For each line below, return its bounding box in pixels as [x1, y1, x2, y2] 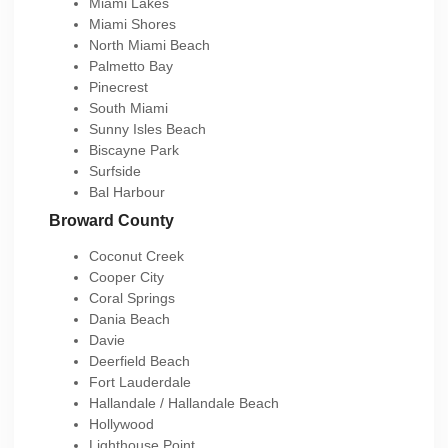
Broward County [49, 212, 174, 230]
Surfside [89, 163, 141, 180]
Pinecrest [89, 79, 148, 96]
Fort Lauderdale [89, 374, 191, 391]
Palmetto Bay [89, 58, 173, 75]
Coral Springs [89, 290, 175, 307]
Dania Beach [89, 311, 170, 328]
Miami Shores [89, 16, 176, 33]
